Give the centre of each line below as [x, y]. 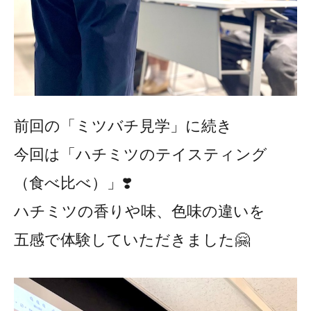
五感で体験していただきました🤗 [132, 240]
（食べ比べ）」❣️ [73, 183]
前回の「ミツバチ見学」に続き [123, 126]
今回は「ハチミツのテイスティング [141, 155]
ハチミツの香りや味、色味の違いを [140, 212]
